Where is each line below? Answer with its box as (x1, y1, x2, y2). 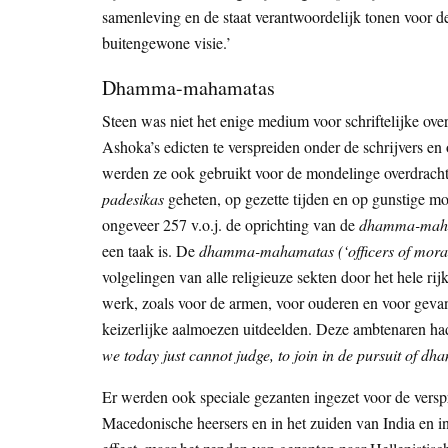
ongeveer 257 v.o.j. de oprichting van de (102, 214, 359, 236)
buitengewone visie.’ (102, 32, 231, 54)
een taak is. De (102, 240, 199, 262)
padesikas (102, 188, 164, 210)
